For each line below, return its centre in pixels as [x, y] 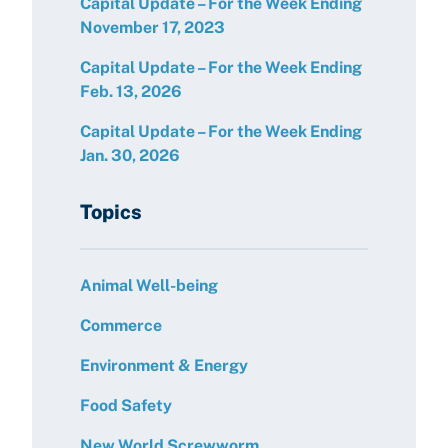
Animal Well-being [149, 285]
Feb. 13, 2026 [131, 91]
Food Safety [126, 405]
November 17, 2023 [152, 27]
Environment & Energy [164, 365]
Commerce [121, 325]
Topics [111, 212]
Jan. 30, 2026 [130, 155]
